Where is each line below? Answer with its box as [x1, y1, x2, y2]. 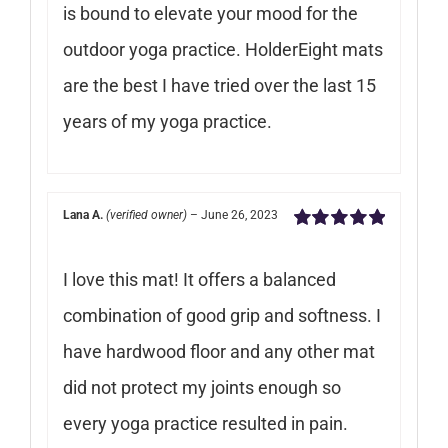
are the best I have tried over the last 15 [62, 74, 376, 96]
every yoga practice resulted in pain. [62, 412, 348, 434]
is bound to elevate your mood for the [62, 2, 358, 24]
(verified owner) [105, 207, 187, 222]
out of [344, 234, 383, 253]
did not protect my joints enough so [62, 376, 341, 398]
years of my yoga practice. [62, 110, 272, 132]
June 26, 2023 [200, 207, 278, 222]
